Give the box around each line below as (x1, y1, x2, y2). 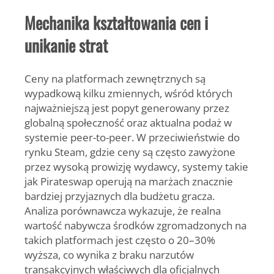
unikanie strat (24, 33, 108, 58)
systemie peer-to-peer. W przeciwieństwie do (24, 129, 240, 144)
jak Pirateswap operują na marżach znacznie (24, 173, 233, 188)
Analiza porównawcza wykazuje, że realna (24, 202, 221, 218)
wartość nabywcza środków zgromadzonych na (24, 217, 246, 232)
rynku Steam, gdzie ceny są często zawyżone (24, 144, 235, 159)
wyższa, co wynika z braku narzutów (24, 246, 194, 262)
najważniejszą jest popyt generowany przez (24, 100, 229, 115)
